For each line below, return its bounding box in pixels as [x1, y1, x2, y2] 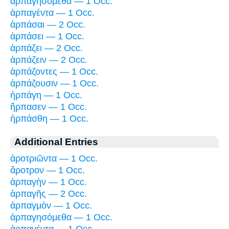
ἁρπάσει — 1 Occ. [10, 31, 84, 42]
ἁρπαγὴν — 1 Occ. [10, 177, 87, 188]
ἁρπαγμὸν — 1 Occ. [10, 200, 92, 211]
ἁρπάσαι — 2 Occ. [10, 19, 85, 30]
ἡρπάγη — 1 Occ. [10, 90, 82, 101]
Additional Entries [14, 136, 98, 148]
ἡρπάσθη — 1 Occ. [10, 113, 88, 124]
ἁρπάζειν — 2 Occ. [10, 55, 87, 65]
